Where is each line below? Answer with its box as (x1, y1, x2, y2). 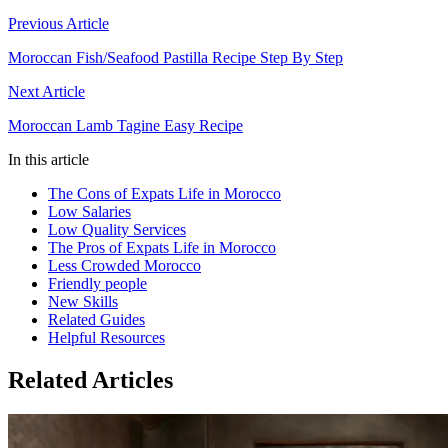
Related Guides (48, 311, 145, 329)
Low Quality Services (48, 221, 186, 239)
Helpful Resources (48, 329, 165, 347)
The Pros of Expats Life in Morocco (48, 239, 276, 257)
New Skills (48, 293, 118, 311)
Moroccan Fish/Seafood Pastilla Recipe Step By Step (8, 49, 343, 67)
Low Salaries (48, 203, 131, 221)
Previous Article (8, 15, 109, 33)
